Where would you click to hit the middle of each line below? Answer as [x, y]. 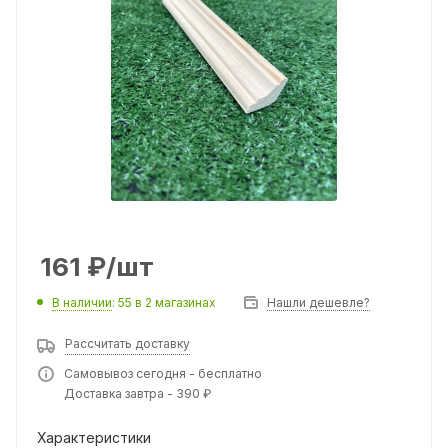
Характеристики [94, 437]
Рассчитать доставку [127, 343]
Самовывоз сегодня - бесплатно [163, 373]
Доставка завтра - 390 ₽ [137, 393]
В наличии [82, 302]
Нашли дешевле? [318, 302]
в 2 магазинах [175, 302]
